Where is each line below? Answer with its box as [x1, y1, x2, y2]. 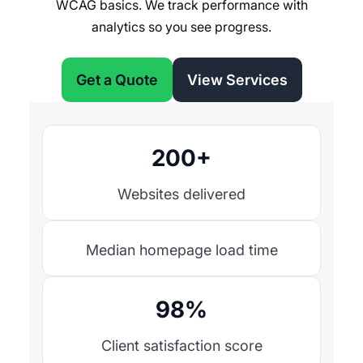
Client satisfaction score [100, 337, 263, 355]
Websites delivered [117, 186, 246, 203]
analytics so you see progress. [92, 19, 271, 36]
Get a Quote [75, 71, 158, 89]
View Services [186, 71, 288, 89]
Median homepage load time [85, 241, 278, 259]
